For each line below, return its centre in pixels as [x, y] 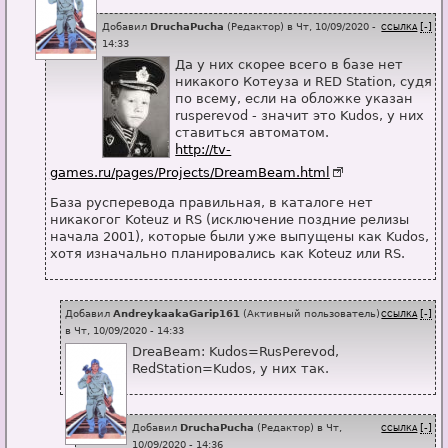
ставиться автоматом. [252, 132]
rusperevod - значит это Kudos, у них [300, 115]
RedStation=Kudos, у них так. [231, 368]
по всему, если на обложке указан [294, 98]
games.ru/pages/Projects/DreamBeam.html [189, 173]
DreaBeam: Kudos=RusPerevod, [236, 351]
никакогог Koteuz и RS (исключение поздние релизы [229, 220]
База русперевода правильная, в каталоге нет [211, 203]
